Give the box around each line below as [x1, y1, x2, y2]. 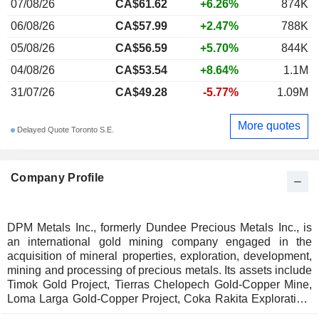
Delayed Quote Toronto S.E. [15, 125, 114, 135]
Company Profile [11, 171, 105, 184]
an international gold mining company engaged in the [7, 235, 312, 248]
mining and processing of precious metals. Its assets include [7, 263, 312, 276]
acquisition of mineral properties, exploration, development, [7, 249, 312, 262]
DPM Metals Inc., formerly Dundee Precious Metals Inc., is [7, 221, 312, 234]
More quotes [238, 120, 300, 132]
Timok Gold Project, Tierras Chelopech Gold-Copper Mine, [7, 278, 312, 291]
